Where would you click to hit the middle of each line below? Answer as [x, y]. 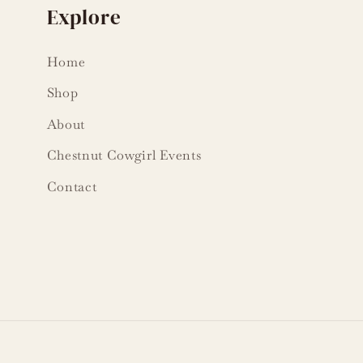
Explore [84, 17]
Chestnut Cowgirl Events [124, 156]
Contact [72, 186]
